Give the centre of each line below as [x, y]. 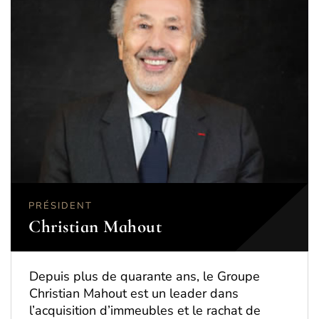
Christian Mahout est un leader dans [134, 294]
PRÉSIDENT [61, 206]
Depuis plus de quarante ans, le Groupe [145, 277]
